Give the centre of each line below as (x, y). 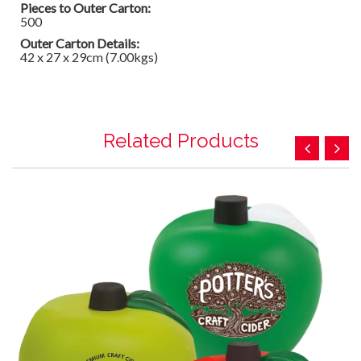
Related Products (180, 141)
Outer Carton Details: (80, 43)
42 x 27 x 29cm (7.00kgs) (89, 57)
